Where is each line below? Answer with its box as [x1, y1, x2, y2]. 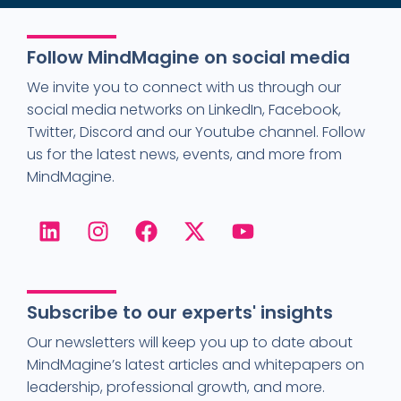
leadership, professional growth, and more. [27, 376, 325, 397]
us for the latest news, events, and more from [27, 143, 342, 165]
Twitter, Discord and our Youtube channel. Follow [27, 121, 365, 142]
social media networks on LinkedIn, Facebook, [27, 98, 341, 120]
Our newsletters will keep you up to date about [27, 331, 353, 353]
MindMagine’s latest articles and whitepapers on [27, 354, 364, 375]
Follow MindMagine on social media [27, 44, 350, 70]
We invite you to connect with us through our [27, 76, 341, 98]
